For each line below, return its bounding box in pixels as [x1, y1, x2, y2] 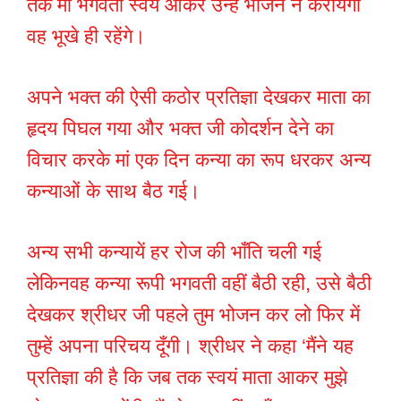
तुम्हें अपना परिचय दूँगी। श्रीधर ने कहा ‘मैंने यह [27, 335, 354, 358]
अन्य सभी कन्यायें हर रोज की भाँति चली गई [27, 241, 321, 264]
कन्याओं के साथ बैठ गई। [27, 180, 200, 203]
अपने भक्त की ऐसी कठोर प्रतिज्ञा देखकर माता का [27, 86, 371, 109]
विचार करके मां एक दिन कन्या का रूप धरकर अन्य [27, 149, 371, 172]
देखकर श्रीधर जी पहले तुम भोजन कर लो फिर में [27, 303, 360, 327]
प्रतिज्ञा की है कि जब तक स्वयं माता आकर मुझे [27, 366, 347, 389]
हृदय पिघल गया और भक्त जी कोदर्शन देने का [27, 117, 334, 141]
